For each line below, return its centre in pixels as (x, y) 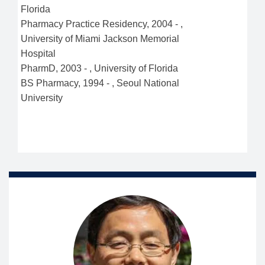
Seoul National (148, 83)
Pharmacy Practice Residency (84, 24)
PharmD (38, 68)
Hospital (38, 53)
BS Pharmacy (49, 83)
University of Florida (136, 68)
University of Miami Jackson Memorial (100, 38)
